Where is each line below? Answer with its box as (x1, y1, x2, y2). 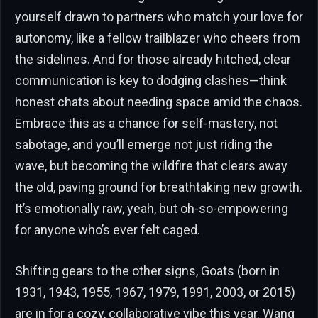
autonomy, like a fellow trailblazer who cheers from (15, 30, 300, 45)
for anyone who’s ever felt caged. (15, 221, 200, 237)
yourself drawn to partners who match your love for (15, 9, 303, 24)
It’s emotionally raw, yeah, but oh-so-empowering (15, 200, 288, 216)
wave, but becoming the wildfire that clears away (15, 158, 287, 173)
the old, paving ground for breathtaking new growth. (15, 179, 302, 194)
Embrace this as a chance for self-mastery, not (15, 115, 278, 131)
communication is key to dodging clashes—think (15, 72, 287, 88)
